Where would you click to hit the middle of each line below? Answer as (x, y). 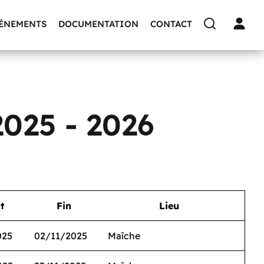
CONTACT (171, 24)
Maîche (124, 236)
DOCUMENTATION (98, 24)
